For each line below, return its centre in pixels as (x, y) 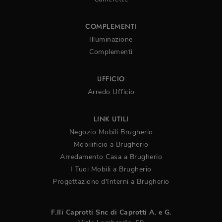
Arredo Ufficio (111, 92)
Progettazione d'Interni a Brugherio (111, 182)
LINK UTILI (111, 119)
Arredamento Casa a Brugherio (111, 157)
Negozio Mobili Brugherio (111, 132)
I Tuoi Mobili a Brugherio (111, 169)
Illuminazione (111, 40)
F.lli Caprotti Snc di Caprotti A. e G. (111, 213)
